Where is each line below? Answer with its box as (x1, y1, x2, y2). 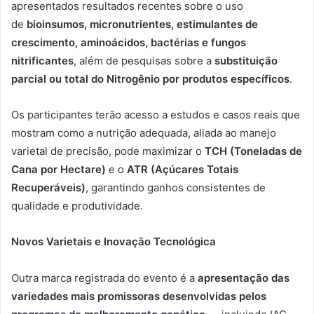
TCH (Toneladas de (205, 144, 302, 158)
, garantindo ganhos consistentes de (86, 180, 266, 194)
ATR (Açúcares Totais (127, 162, 238, 176)
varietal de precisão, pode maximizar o (11, 144, 205, 158)
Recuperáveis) (11, 180, 86, 194)
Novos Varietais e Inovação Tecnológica (11, 234, 216, 248)
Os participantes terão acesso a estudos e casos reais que (11, 107, 300, 121)
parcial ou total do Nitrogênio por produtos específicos (11, 71, 289, 86)
